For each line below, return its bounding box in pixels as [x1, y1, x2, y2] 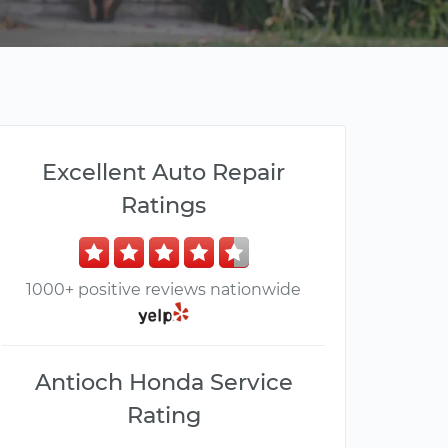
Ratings [121, 191, 206, 219]
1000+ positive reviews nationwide [26, 280, 301, 299]
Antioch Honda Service [34, 368, 293, 397]
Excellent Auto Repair [42, 158, 285, 186]
